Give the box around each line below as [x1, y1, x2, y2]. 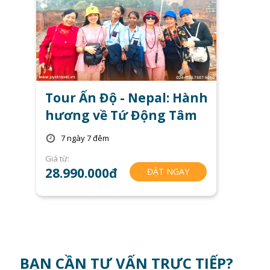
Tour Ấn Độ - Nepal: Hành [45, 89, 209, 106]
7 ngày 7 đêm [60, 133, 109, 144]
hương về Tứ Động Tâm [45, 106, 198, 124]
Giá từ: [45, 152, 70, 164]
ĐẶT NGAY [146, 165, 189, 177]
